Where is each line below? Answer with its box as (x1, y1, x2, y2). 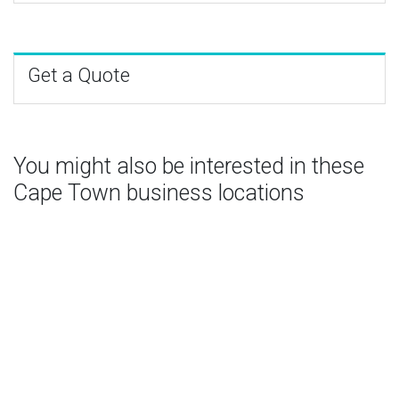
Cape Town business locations (13, 179, 305, 206)
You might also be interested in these (13, 152, 364, 179)
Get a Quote (28, 63, 130, 86)
